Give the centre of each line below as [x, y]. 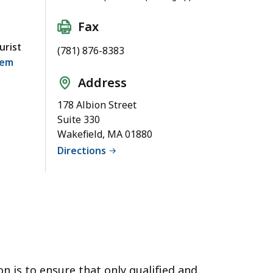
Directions [82, 150]
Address [102, 82]
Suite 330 [79, 119]
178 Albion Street [97, 105]
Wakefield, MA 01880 [105, 134]
